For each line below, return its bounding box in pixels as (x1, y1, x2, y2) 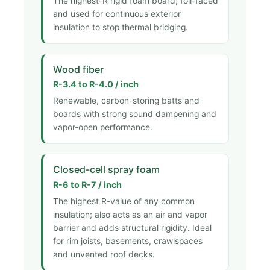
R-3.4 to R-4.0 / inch (53, 78, 139, 89)
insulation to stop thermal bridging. (53, 22, 188, 32)
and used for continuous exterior (53, 8, 181, 19)
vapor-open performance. (53, 122, 152, 133)
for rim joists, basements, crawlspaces (53, 236, 202, 246)
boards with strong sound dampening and (53, 109, 216, 119)
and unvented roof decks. (53, 250, 155, 260)
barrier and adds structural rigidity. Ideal (53, 223, 212, 233)
